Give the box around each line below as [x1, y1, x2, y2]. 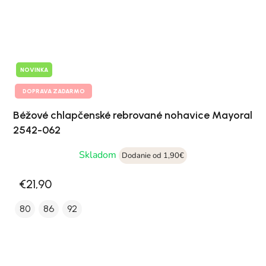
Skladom [79, 148, 119, 162]
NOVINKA [20, 66, 48, 74]
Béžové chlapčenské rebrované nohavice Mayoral [13, 109, 252, 122]
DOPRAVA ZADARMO [22, 87, 85, 96]
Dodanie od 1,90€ [122, 150, 184, 161]
